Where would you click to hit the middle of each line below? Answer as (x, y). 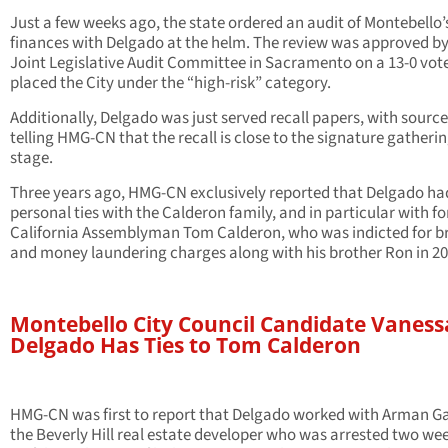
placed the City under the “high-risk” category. (170, 83)
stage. (31, 158)
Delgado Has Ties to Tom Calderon (185, 345)
